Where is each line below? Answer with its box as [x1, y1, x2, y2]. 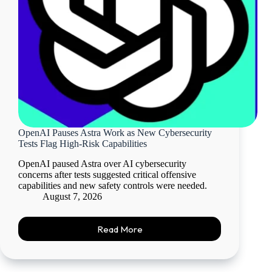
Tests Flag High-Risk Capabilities [18, 138, 147, 149]
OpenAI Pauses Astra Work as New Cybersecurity [18, 127, 212, 138]
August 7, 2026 [42, 191, 102, 202]
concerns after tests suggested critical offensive [18, 169, 196, 180]
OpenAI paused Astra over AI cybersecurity [18, 158, 186, 169]
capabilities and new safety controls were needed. [18, 180, 207, 191]
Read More [97, 223, 143, 235]
